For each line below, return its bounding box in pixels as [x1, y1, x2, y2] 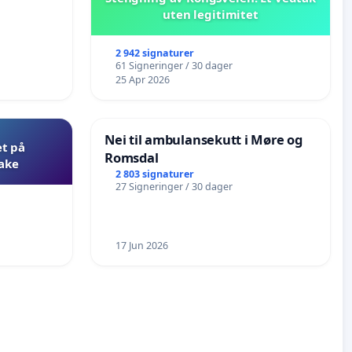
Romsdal [104, 148, 159, 167]
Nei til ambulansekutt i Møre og [104, 130, 302, 149]
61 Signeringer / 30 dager [115, 59, 233, 73]
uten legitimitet [163, 6, 258, 23]
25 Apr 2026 [115, 73, 170, 87]
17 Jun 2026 [115, 239, 168, 253]
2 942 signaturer [115, 46, 194, 60]
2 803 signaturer [115, 167, 194, 181]
